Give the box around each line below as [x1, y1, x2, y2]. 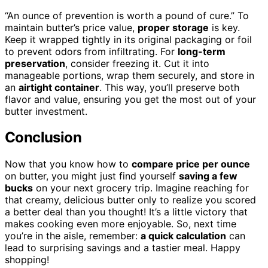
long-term [178, 45, 226, 57]
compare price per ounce [132, 158, 250, 170]
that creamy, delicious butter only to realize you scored [5, 194, 256, 206]
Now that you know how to [5, 158, 132, 170]
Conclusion [5, 129, 81, 147]
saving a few [179, 170, 237, 182]
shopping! [5, 254, 49, 266]
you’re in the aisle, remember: [5, 230, 141, 242]
